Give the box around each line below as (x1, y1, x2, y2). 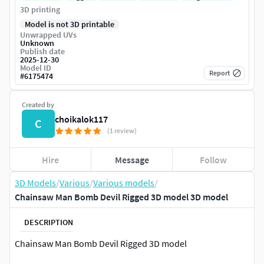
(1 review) (107, 126, 137, 136)
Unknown (20, 38, 54, 49)
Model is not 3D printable (25, 19, 114, 30)
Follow (200, 153, 227, 166)
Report (209, 68, 230, 78)
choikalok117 (55, 113, 108, 126)
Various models (93, 177, 154, 189)
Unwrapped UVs (20, 29, 77, 41)
